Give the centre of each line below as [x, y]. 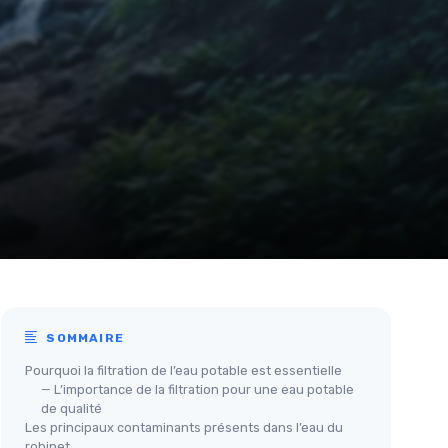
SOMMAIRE [83, 337]
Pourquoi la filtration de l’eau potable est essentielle [183, 370]
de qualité [71, 408]
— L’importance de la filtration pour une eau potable [197, 389]
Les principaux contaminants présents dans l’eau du [184, 427]
